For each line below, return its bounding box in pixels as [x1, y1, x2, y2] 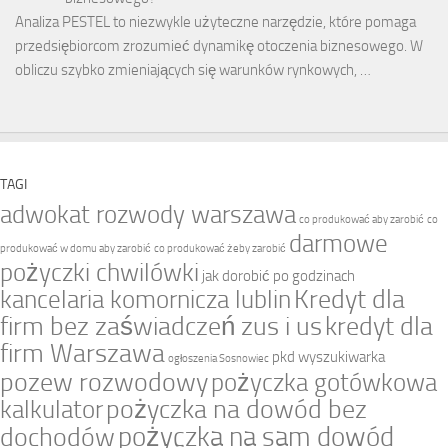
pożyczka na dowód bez [106, 394, 367, 426]
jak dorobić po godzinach [202, 267, 355, 286]
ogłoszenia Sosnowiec [168, 352, 269, 366]
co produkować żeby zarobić [154, 242, 286, 256]
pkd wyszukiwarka [272, 348, 385, 367]
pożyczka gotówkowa [211, 368, 437, 398]
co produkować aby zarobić [299, 213, 424, 227]
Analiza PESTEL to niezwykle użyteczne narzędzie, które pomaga [15, 13, 416, 32]
